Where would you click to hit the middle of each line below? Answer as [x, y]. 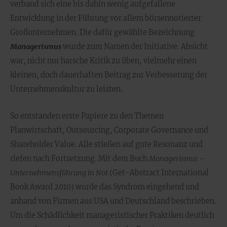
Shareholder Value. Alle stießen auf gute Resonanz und [106, 144]
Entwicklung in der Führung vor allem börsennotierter [106, 18]
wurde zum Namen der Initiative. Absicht [135, 47]
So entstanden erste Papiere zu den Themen [87, 116]
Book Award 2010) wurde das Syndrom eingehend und [105, 187]
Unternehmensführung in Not [59, 173]
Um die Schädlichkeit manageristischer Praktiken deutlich [112, 215]
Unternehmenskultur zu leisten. [66, 89]
